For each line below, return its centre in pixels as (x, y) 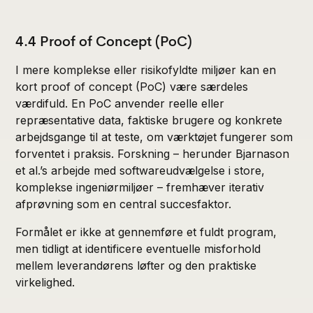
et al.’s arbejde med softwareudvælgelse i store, (140, 170)
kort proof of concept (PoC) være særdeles (132, 86)
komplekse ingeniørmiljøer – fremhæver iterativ (140, 187)
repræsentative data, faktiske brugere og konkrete (149, 120)
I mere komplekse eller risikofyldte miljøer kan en (146, 70)
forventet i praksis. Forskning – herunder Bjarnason (153, 153)
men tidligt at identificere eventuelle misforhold (138, 248)
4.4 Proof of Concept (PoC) (104, 41)
